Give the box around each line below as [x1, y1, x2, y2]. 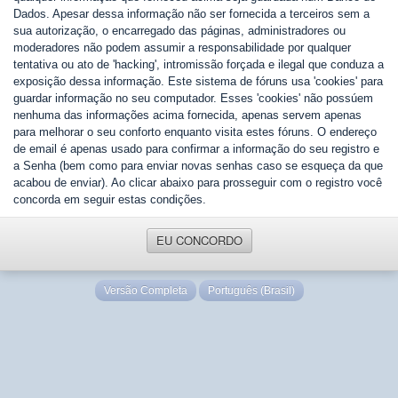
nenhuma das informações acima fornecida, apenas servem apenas [13, 108, 362, 122]
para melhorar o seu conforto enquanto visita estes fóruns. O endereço [13, 125, 377, 139]
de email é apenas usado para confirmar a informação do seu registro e [13, 142, 379, 155]
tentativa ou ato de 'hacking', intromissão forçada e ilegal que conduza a [13, 58, 384, 71]
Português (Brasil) [207, 284, 295, 297]
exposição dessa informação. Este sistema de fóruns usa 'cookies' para [13, 75, 383, 88]
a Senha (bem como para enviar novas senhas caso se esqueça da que [13, 159, 383, 172]
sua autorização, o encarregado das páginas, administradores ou [13, 24, 346, 37]
